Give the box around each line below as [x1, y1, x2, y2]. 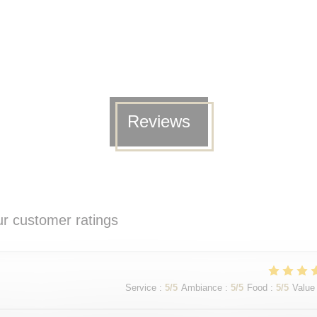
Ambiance [181, 282, 222, 293]
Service [125, 282, 156, 293]
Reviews [127, 112, 190, 131]
